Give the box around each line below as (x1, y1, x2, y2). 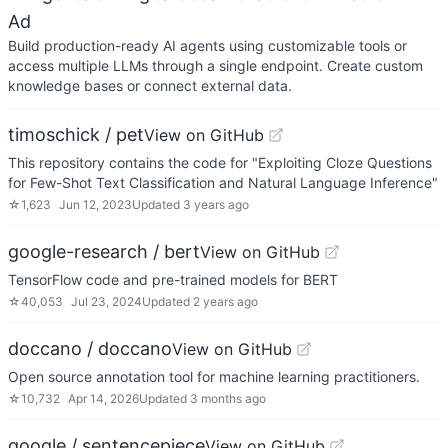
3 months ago (190, 391, 266, 406)
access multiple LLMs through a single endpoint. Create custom (8, 57, 423, 74)
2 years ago (193, 294, 258, 309)
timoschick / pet (8, 124, 144, 145)
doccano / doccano (8, 338, 172, 359)
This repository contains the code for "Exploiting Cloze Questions (8, 154, 432, 171)
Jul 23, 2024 (71, 294, 142, 309)
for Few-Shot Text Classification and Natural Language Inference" (8, 174, 438, 191)
